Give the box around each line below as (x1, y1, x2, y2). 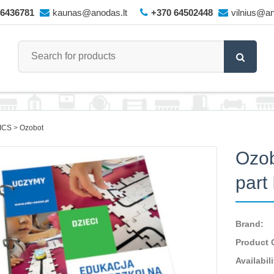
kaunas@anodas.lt (52, 7, 127, 18)
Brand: (235, 219, 264, 229)
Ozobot (19, 124, 43, 132)
